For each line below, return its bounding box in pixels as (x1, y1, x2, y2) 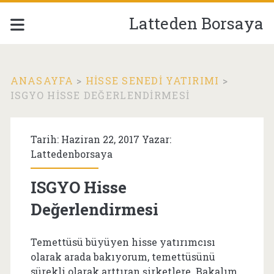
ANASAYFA (10, 74, 73, 87)
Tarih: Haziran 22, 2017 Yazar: (30, 133, 171, 146)
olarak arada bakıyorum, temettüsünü (30, 250, 215, 263)
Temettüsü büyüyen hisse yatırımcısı (30, 235, 215, 248)
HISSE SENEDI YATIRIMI (85, 74, 220, 87)
